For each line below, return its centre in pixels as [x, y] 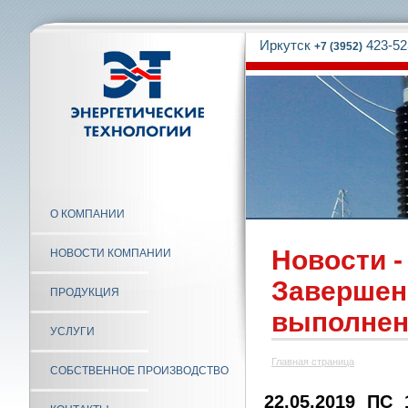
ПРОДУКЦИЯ [85, 292]
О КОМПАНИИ [87, 214]
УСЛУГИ [72, 331]
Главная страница [313, 362]
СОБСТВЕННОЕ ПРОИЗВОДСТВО [139, 371]
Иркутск [287, 45]
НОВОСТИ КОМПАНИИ [111, 253]
